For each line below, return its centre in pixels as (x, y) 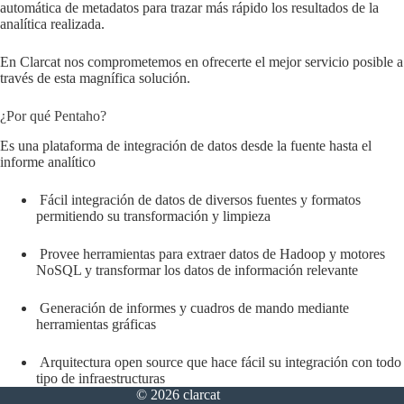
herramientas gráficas (96, 324)
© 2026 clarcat (178, 394)
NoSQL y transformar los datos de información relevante (197, 270)
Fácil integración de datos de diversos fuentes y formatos (198, 199)
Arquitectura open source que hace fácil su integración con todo (219, 362)
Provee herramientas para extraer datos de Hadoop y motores (211, 253)
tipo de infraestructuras (101, 378)
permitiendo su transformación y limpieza (153, 216)
